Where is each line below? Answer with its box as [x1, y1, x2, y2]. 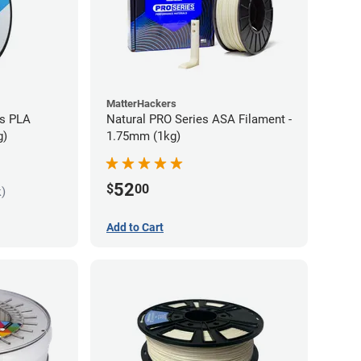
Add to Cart [106, 220, 164, 234]
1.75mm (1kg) [106, 128, 180, 143]
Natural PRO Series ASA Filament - [106, 111, 292, 127]
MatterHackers [106, 97, 176, 110]
